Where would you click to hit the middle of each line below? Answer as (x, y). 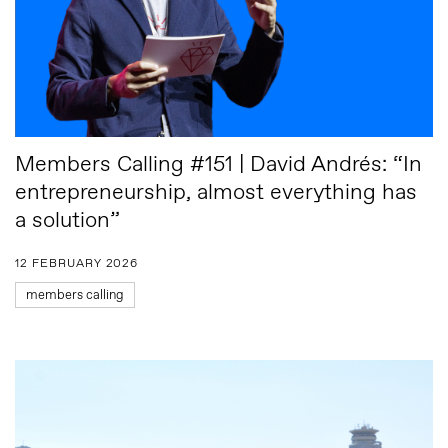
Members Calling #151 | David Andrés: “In (218, 165)
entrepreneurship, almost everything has (216, 193)
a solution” (67, 221)
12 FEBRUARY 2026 (77, 264)
